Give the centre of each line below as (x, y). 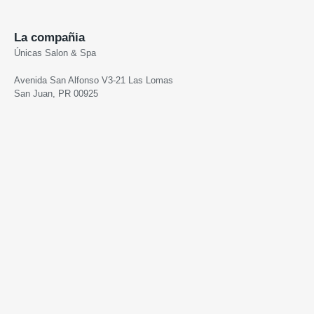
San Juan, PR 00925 (56, 93)
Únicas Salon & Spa (55, 53)
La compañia (49, 37)
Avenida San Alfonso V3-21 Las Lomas (94, 80)
